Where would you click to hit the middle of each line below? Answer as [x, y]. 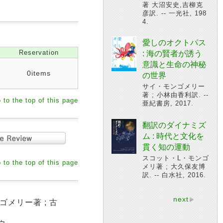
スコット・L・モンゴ [176, 158]
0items [39, 73]
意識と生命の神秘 [174, 64]
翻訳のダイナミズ [174, 125]
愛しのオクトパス [174, 43]
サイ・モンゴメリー [174, 86]
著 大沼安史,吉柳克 [173, 5]
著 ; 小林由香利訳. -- [175, 95]
